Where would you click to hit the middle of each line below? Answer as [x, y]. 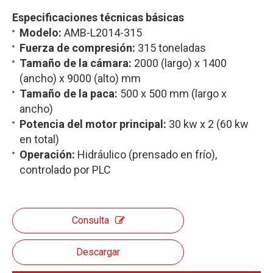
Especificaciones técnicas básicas [98, 18]
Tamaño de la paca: [69, 94]
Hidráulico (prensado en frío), [147, 155]
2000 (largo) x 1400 [179, 63]
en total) [39, 140]
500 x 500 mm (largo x [172, 94]
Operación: [48, 155]
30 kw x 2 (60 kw [209, 124]
